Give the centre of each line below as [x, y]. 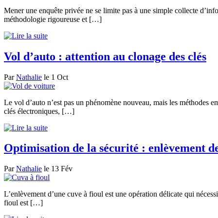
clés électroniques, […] [39, 111]
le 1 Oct [55, 77]
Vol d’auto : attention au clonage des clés [105, 56]
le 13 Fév [57, 169]
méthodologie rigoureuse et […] [53, 19]
